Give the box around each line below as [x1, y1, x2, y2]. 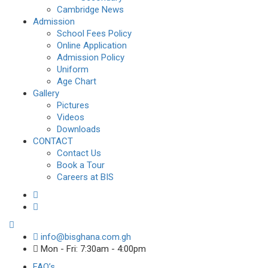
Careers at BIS [57, 172, 114, 183]
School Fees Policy [57, 28, 132, 39]
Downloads [57, 124, 100, 135]
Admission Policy [57, 52, 124, 63]
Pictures [57, 100, 89, 111]
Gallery [33, 88, 59, 99]
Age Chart [57, 76, 96, 87]
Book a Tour [57, 160, 105, 171]
